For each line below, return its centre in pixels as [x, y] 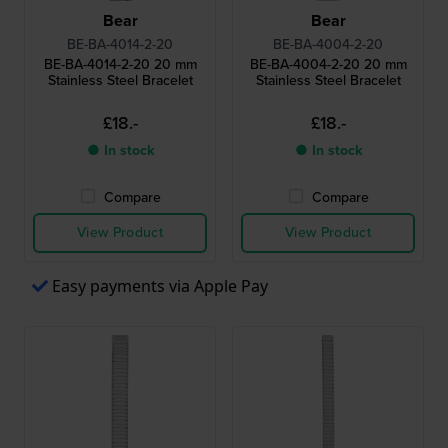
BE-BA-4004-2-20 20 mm [328, 64]
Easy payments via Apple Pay [160, 285]
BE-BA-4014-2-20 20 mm [120, 64]
